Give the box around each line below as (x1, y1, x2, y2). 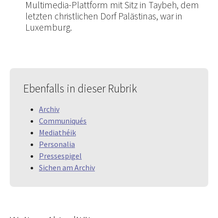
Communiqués (39, 116, 87, 126)
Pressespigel (39, 151, 82, 161)
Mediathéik (39, 127, 76, 138)
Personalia (39, 139, 75, 149)
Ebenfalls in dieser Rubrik (23, 81, 137, 96)
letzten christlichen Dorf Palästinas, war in (25, 10, 182, 22)
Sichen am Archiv (39, 163, 95, 173)
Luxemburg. (25, 21, 72, 34)
